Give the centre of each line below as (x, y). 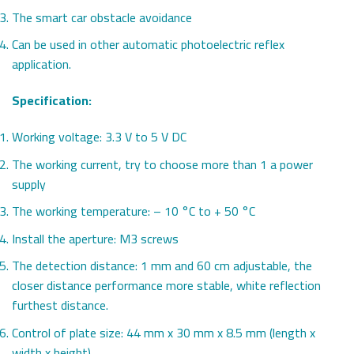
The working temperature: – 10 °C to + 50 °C (134, 211)
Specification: (52, 101)
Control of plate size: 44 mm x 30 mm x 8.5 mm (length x (164, 332)
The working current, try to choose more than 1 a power (162, 164)
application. (41, 64)
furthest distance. (60, 305)
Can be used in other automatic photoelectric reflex (148, 45)
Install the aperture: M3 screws (95, 238)
